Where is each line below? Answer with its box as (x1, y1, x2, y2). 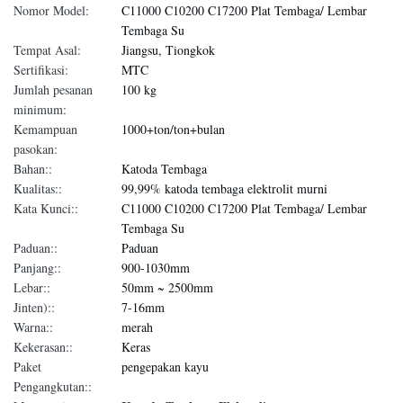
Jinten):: (13, 299, 55, 316)
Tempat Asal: (13, 41, 81, 58)
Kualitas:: (13, 180, 62, 197)
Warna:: (13, 318, 53, 336)
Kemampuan (13, 121, 77, 138)
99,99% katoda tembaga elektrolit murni (121, 180, 327, 197)
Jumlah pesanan (13, 81, 93, 98)
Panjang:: (13, 259, 61, 276)
